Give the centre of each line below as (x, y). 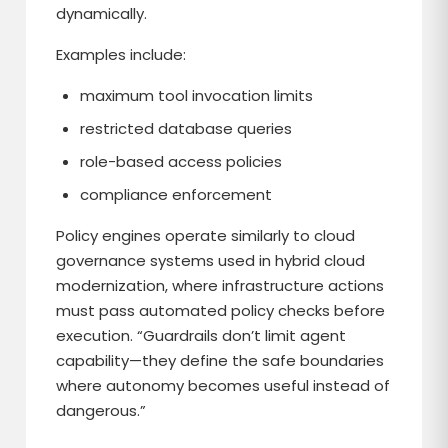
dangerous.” (101, 410)
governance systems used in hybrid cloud (211, 260)
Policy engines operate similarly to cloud (206, 235)
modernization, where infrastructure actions (220, 285)
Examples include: (121, 54)
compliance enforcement (176, 194)
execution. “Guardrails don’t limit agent (201, 335)
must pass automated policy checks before (221, 310)
